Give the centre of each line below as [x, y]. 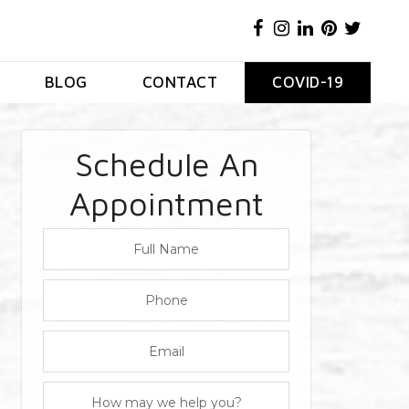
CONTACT [180, 82]
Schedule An [166, 164]
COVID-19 [308, 82]
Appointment [166, 203]
